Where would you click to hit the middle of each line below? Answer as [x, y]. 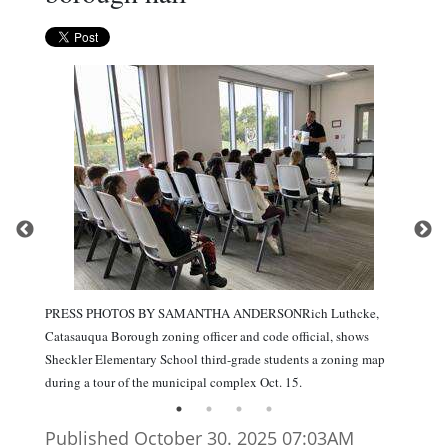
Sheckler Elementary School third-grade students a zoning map [215, 359]
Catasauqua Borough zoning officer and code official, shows [207, 336]
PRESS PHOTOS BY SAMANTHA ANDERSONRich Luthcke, [212, 313]
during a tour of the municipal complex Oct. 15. [173, 382]
